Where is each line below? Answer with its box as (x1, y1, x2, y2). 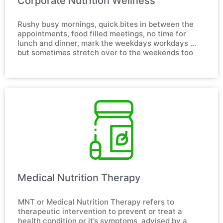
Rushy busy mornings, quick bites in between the (17, 19, 194, 29)
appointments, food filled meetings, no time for (17, 28, 186, 38)
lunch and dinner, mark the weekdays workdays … (17, 38, 196, 48)
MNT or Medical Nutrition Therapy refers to (18, 197, 174, 207)
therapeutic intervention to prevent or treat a (18, 206, 182, 216)
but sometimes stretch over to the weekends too (17, 47, 193, 57)
